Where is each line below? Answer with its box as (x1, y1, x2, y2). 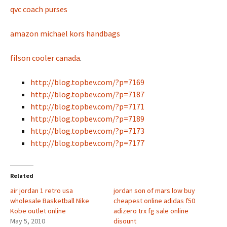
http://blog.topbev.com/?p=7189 (30, 113, 144, 124)
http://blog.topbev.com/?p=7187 (30, 89, 144, 99)
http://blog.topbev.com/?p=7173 (30, 126, 144, 136)
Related (10, 172, 33, 179)
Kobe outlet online (10, 206, 66, 215)
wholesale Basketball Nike (10, 196, 89, 205)
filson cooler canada (10, 53, 80, 63)
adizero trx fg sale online (113, 206, 188, 215)
